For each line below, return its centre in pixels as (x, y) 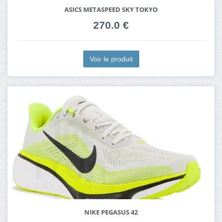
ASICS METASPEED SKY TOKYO (111, 10)
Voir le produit (111, 59)
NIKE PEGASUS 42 (111, 213)
